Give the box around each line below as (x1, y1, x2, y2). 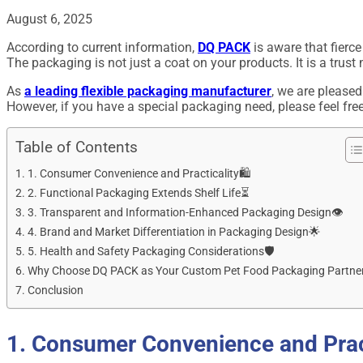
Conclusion (27, 283, 83, 297)
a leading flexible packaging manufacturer (24, 83, 271, 99)
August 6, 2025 (6, 11, 92, 27)
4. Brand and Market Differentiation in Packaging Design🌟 (27, 224, 320, 239)
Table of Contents (15, 137, 138, 156)
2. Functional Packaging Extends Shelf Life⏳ (27, 186, 249, 200)
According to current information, (6, 39, 198, 55)
